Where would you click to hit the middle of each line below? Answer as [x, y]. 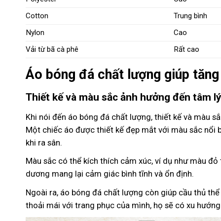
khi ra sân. [44, 143]
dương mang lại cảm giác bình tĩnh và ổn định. [110, 174]
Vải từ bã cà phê [52, 50]
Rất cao [187, 50]
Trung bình [191, 16]
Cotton [37, 16]
